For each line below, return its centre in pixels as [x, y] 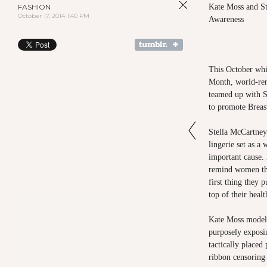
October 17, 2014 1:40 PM [54, 16]
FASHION [34, 7]
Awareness [226, 19]
